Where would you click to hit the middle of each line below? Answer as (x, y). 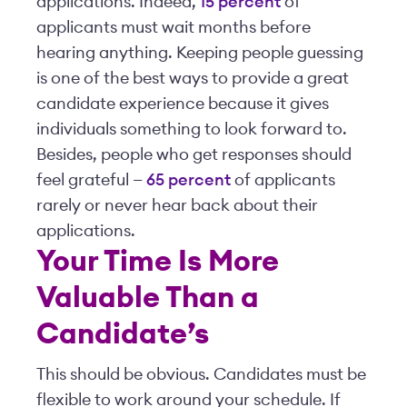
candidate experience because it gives (183, 104)
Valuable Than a (148, 298)
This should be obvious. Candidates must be (201, 374)
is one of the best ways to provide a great (193, 78)
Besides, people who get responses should (194, 154)
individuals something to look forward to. (192, 129)
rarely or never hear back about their (177, 205)
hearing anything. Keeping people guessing (200, 53)
